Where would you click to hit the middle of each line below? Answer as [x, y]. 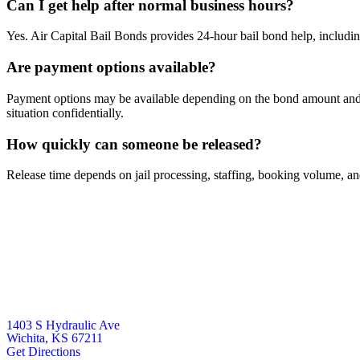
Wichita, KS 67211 [55, 338]
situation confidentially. [65, 112]
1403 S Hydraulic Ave [63, 325]
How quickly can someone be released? [134, 144]
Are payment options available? [111, 67]
